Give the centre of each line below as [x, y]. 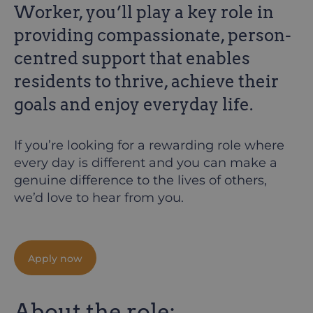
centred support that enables [132, 58]
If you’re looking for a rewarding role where [149, 145]
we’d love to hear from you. [99, 198]
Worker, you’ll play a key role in [144, 12]
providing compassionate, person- [153, 35]
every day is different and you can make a [146, 163]
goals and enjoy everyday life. [133, 104]
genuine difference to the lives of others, [140, 180]
